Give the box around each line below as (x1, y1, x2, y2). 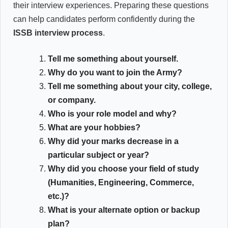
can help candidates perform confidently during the (13, 14, 195, 23)
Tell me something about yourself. (48, 54, 178, 63)
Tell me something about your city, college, (48, 81, 212, 91)
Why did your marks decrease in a (48, 136, 179, 146)
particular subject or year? (48, 150, 149, 159)
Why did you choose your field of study (48, 164, 199, 173)
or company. (48, 95, 96, 104)
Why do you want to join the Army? (48, 68, 182, 77)
